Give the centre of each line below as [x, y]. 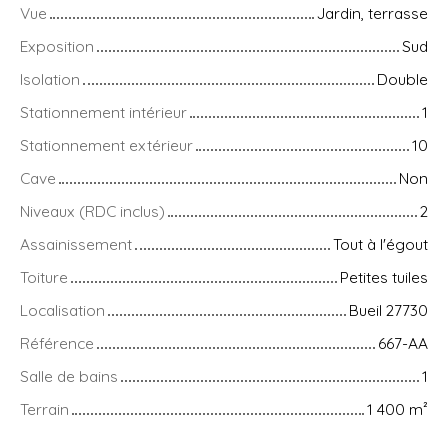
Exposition [57, 46]
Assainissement [76, 244]
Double [402, 79]
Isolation [50, 79]
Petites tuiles [384, 277]
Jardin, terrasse [372, 13]
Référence [57, 343]
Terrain [44, 409]
